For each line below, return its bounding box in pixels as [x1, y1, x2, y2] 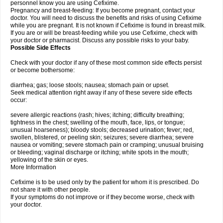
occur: [10, 97, 27, 104]
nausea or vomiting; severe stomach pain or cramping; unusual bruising [10, 141, 204, 148]
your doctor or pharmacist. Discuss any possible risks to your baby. [10, 37, 189, 44]
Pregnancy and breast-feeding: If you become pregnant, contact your [10, 7, 195, 14]
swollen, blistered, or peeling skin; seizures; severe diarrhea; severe [10, 134, 194, 141]
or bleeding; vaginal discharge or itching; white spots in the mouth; [10, 149, 189, 156]
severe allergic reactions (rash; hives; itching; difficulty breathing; [10, 111, 184, 118]
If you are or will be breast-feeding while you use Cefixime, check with [10, 29, 198, 36]
